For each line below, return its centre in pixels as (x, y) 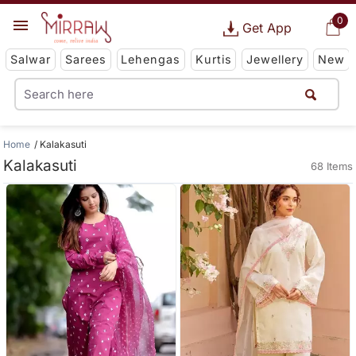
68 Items (331, 166)
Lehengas (151, 60)
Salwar (30, 60)
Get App (267, 28)
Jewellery (275, 60)
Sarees (86, 60)
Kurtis (213, 60)
